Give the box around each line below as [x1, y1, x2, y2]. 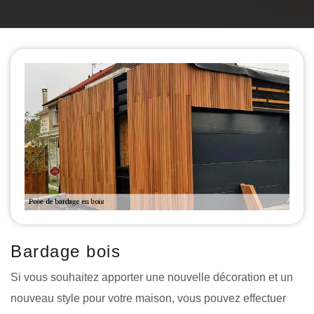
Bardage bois [11, 241, 121, 261]
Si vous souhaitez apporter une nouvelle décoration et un [11, 271, 293, 283]
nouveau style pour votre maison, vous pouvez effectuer [11, 292, 286, 304]
